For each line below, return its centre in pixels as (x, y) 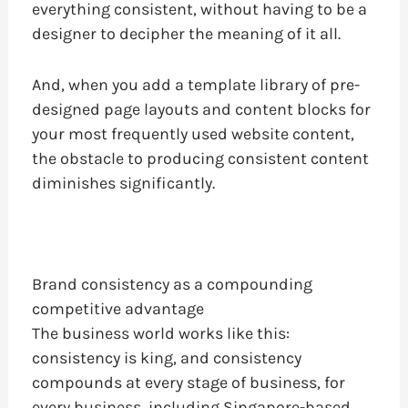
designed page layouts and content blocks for (201, 109)
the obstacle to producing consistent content (200, 158)
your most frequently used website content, (193, 133)
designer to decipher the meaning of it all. (186, 33)
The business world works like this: (160, 334)
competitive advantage (117, 309)
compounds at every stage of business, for (188, 383)
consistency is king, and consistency (166, 358)
